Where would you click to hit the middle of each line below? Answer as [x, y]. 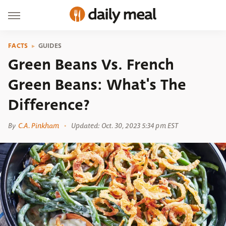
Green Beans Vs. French [91, 65]
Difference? [49, 105]
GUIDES [50, 46]
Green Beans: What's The [97, 85]
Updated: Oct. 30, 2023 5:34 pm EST [125, 126]
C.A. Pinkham [39, 126]
